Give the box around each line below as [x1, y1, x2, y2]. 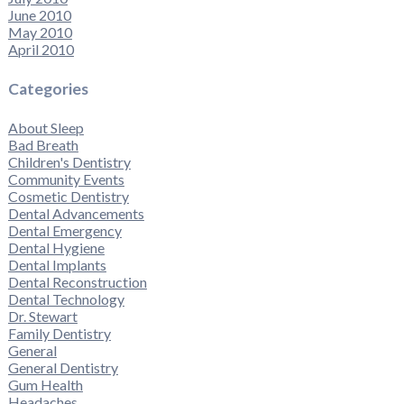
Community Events [7, 170, 124, 188]
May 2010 [7, 23, 72, 41]
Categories [7, 78, 88, 98]
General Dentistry [7, 359, 118, 377]
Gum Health [7, 376, 83, 394]
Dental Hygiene [7, 239, 105, 257]
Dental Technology [7, 290, 124, 308]
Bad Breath [7, 136, 78, 154]
